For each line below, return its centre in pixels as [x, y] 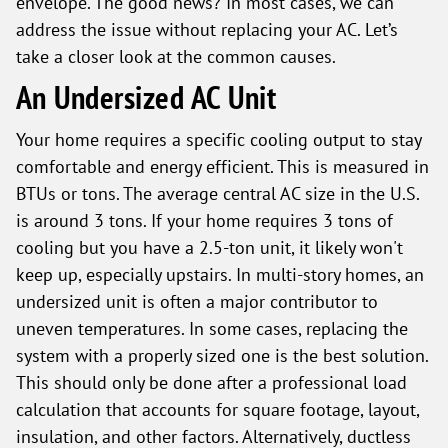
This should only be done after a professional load [211, 382]
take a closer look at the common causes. [176, 56]
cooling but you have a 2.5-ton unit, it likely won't [209, 247]
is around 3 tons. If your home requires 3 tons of [204, 220]
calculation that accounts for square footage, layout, [217, 409]
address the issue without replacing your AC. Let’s [207, 29]
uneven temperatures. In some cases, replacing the [212, 328]
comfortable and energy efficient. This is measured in [222, 166]
